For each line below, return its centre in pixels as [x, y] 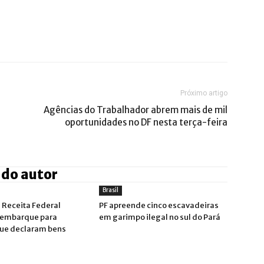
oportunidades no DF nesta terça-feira [146, 122]
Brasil [110, 190]
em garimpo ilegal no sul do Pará [160, 217]
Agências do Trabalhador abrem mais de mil [136, 110]
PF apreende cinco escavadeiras [159, 205]
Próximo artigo [204, 93]
